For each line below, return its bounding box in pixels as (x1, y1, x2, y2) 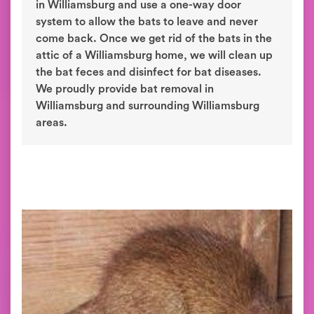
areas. (36, 117, 67, 128)
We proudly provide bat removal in (36, 83, 214, 95)
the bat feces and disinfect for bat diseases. (36, 67, 261, 78)
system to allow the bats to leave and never (36, 16, 258, 27)
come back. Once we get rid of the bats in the (36, 33, 272, 44)
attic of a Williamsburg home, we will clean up (36, 50, 273, 61)
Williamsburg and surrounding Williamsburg (36, 100, 259, 111)
